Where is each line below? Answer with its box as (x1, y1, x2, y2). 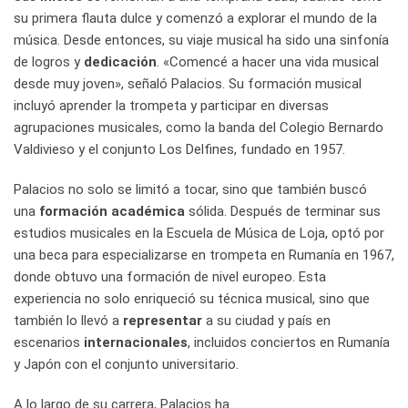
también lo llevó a (14, 312, 123, 330)
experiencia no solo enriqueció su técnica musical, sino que (14, 291, 370, 308)
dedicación (84, 54, 157, 71)
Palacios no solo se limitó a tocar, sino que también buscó (14, 181, 367, 199)
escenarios (14, 334, 84, 352)
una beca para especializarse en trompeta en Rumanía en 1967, (14, 247, 394, 264)
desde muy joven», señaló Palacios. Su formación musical (14, 76, 362, 93)
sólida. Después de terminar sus (185, 203, 381, 220)
